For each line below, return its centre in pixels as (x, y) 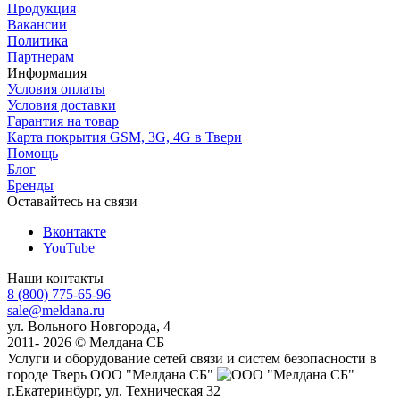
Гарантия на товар (63, 121)
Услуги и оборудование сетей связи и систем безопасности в (192, 358)
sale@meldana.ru (56, 310)
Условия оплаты (56, 88)
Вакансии (37, 24)
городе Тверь (47, 374)
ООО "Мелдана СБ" (152, 374)
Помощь (33, 153)
